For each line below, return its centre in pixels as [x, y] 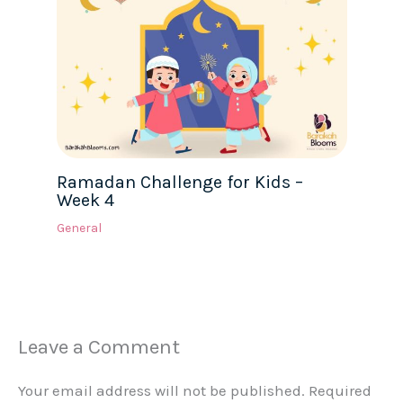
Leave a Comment [99, 346]
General [79, 228]
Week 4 [85, 200]
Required [340, 390]
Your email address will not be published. [161, 390]
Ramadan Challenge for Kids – [179, 182]
